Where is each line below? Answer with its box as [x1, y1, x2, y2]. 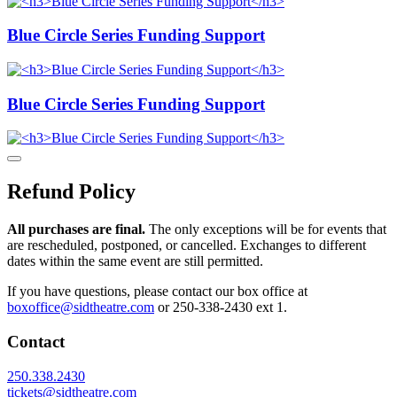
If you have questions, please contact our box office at [7, 284, 307, 300]
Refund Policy [7, 180, 136, 204]
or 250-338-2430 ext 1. [154, 300, 287, 315]
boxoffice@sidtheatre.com [7, 300, 154, 315]
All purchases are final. [7, 222, 145, 237]
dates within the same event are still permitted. [7, 253, 263, 269]
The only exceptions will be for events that [145, 222, 386, 237]
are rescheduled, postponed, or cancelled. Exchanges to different [7, 237, 366, 253]
